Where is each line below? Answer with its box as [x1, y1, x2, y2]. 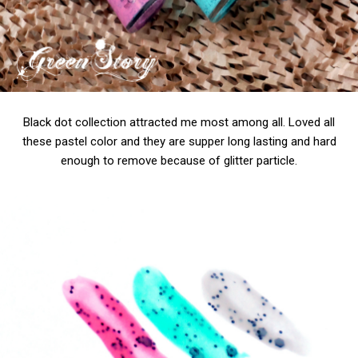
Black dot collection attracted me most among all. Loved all [23, 115, 335, 130]
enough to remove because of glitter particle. [61, 153, 297, 169]
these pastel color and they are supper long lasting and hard [22, 134, 336, 149]
